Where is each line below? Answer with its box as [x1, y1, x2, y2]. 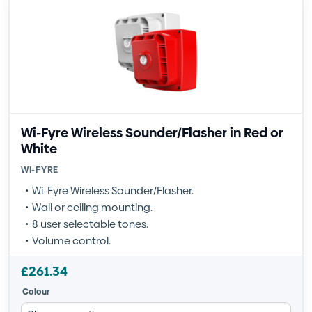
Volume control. [32, 233, 111, 248]
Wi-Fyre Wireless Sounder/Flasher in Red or [21, 123, 283, 142]
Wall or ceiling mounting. [32, 200, 153, 214]
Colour [22, 286, 49, 297]
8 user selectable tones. [32, 217, 148, 231]
